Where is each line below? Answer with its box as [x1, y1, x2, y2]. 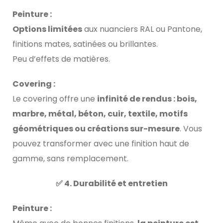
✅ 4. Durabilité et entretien [55, 178, 168, 190]
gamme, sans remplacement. [12, 153, 128, 165]
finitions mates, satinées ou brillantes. [12, 38, 158, 50]
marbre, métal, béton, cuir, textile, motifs [12, 108, 188, 120]
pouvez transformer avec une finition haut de [12, 138, 189, 150]
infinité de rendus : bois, [97, 93, 197, 105]
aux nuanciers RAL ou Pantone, [82, 23, 202, 35]
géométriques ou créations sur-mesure [12, 123, 180, 135]
